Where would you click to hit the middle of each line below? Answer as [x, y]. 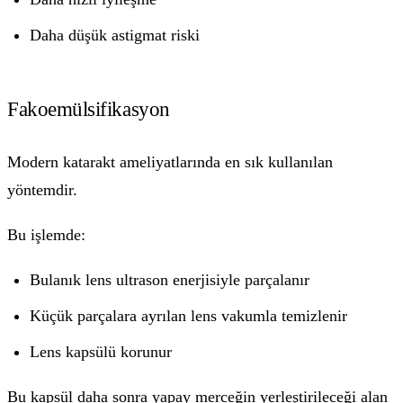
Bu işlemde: [46, 235]
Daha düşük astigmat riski [115, 35]
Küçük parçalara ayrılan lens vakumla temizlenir [189, 316]
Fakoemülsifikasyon [89, 108]
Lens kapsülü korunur [101, 352]
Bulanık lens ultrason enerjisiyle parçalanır [170, 280]
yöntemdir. [42, 190]
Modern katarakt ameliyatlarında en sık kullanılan [170, 162]
